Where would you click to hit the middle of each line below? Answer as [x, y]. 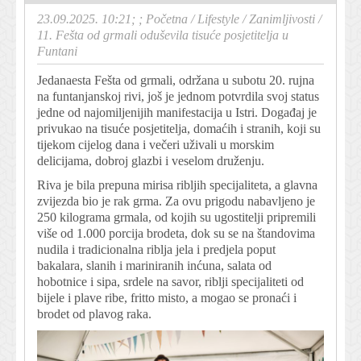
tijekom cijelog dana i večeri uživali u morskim [156, 144]
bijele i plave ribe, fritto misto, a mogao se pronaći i [167, 297]
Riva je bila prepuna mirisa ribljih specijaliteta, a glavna [177, 185]
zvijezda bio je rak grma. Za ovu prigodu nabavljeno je [176, 201]
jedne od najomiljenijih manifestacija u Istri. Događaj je [177, 112]
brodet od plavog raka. [94, 313]
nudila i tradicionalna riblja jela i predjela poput [156, 249]
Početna [167, 19]
